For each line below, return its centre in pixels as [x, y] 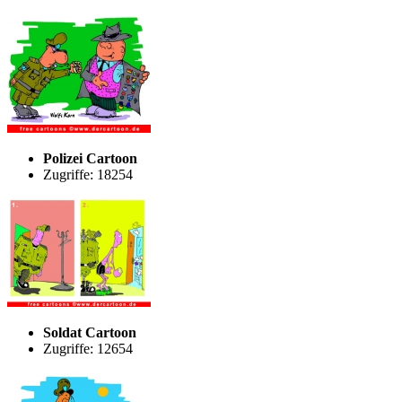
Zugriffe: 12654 [88, 348]
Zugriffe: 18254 [88, 174]
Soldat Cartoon [90, 332]
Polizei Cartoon [90, 158]
